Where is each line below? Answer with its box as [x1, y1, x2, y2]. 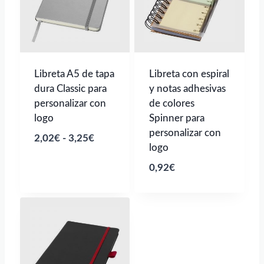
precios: [94, 164, 128, 174]
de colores [148, 98, 194, 108]
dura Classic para [34, 83, 107, 94]
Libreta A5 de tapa [34, 68, 114, 79]
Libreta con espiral [148, 68, 229, 79]
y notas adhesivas [148, 83, 226, 94]
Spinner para [148, 113, 204, 123]
